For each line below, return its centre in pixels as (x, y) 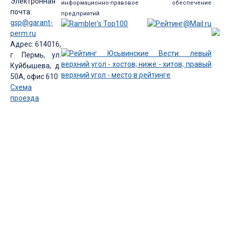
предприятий (81, 14)
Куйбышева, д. (36, 65)
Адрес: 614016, (36, 44)
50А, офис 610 (34, 76)
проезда (25, 98)
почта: (21, 12)
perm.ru (23, 33)
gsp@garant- (32, 22)
